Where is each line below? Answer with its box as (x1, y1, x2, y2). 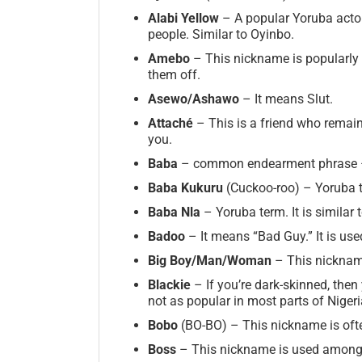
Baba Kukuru (148, 179, 226, 196)
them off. (148, 66, 200, 82)
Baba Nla (148, 204, 204, 220)
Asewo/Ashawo (148, 90, 239, 107)
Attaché (148, 115, 196, 131)
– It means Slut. (239, 90, 333, 107)
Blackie (148, 276, 194, 293)
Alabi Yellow (148, 10, 222, 26)
